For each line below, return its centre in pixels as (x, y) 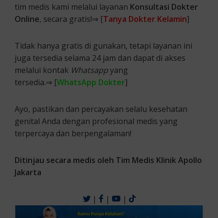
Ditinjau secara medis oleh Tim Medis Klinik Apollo (108, 160)
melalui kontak (43, 70)
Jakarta (28, 173)
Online (27, 19)
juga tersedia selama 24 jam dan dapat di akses (100, 58)
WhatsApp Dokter (91, 82)
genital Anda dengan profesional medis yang (96, 121)
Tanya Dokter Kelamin (145, 19)
